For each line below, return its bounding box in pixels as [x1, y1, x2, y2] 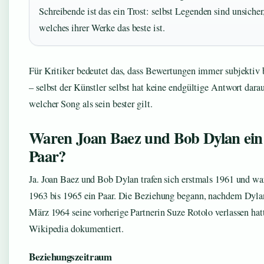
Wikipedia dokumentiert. [29, 222, 124, 235]
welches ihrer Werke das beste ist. [39, 21, 165, 34]
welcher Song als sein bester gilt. [29, 97, 153, 110]
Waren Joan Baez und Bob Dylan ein [29, 126, 263, 149]
